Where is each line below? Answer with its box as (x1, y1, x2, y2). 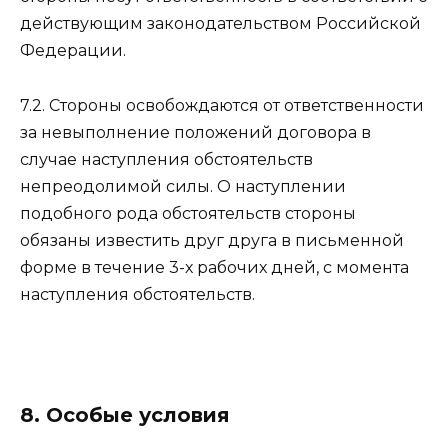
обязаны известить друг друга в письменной (20, 230, 404, 250)
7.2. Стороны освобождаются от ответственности (20, 95, 424, 115)
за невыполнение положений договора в (20, 122, 371, 142)
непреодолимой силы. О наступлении (20, 176, 346, 196)
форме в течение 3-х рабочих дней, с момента (20, 257, 409, 277)
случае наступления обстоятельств (20, 149, 313, 169)
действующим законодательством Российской (20, 14, 421, 34)
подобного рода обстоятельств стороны (20, 203, 356, 223)
